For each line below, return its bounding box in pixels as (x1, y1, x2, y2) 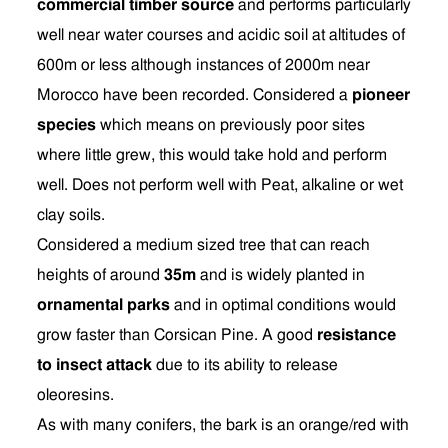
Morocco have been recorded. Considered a (37, 87, 352, 103)
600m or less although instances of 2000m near (37, 57, 370, 73)
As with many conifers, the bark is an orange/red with (37, 417, 409, 433)
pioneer (352, 87, 410, 103)
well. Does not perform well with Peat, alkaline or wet (37, 177, 403, 193)
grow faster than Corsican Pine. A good (37, 327, 317, 343)
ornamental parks (37, 297, 170, 313)
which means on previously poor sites (96, 117, 365, 133)
